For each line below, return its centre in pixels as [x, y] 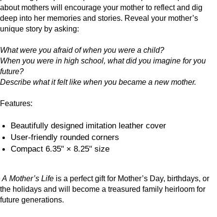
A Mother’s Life [28, 178]
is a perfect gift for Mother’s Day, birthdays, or [132, 178]
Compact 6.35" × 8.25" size [60, 148]
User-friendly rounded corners [65, 137]
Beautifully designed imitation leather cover [89, 125]
